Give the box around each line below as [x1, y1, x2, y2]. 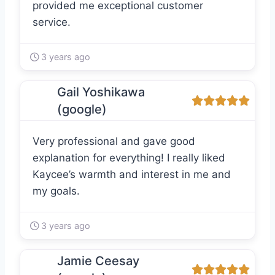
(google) [57, 102, 107, 117]
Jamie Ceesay [57, 254, 139, 269]
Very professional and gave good [33, 135, 195, 148]
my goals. [33, 185, 80, 198]
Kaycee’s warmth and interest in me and [33, 168, 231, 181]
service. [33, 16, 71, 29]
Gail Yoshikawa [57, 85, 145, 100]
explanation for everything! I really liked [33, 152, 225, 165]
